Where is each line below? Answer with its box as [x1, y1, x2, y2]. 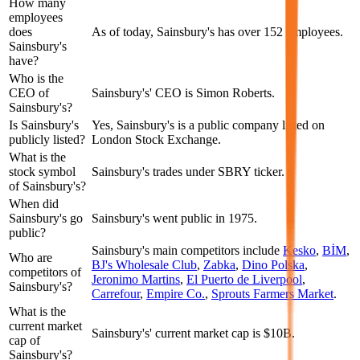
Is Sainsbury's [9, 118, 79, 133]
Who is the [9, 72, 63, 86]
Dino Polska [242, 258, 305, 272]
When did [9, 197, 59, 211]
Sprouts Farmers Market [211, 287, 333, 301]
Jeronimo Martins [92, 272, 180, 287]
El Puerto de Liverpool [186, 272, 302, 287]
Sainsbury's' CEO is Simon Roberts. [92, 86, 275, 100]
